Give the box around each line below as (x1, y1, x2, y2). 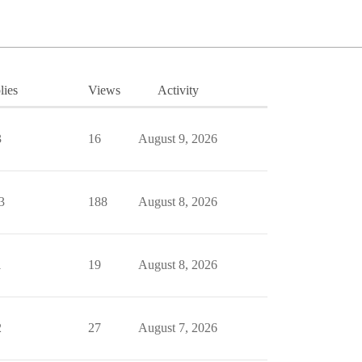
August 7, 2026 (138, 321, 217, 335)
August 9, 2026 (138, 132, 217, 145)
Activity (157, 83, 199, 97)
